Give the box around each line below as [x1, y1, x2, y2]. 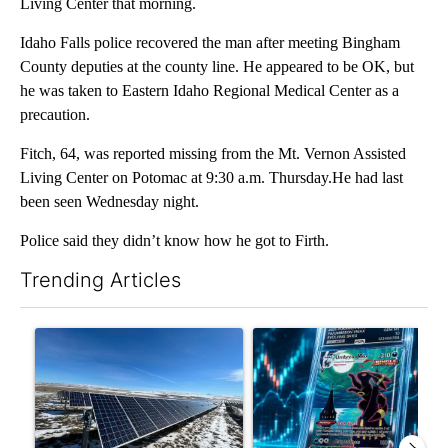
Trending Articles [20, 267, 181, 292]
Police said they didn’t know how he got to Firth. [20, 231, 329, 249]
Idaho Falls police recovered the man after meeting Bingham [20, 33, 400, 51]
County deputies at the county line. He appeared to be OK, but [20, 57, 414, 75]
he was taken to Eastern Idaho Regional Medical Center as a [20, 81, 399, 99]
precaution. [20, 105, 90, 123]
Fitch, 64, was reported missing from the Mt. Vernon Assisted [20, 144, 406, 162]
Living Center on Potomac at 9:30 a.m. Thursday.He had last [20, 168, 403, 186]
